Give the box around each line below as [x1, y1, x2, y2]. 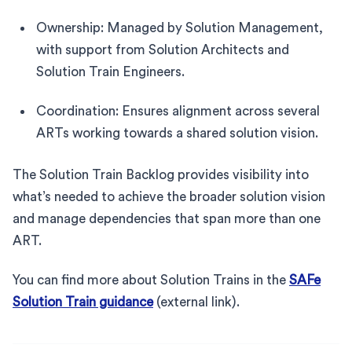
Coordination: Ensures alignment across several [36, 104, 320, 118]
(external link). [153, 295, 240, 309]
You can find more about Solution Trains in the [13, 273, 289, 287]
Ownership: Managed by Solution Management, [36, 20, 323, 35]
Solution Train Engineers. [36, 64, 185, 79]
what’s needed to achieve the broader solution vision [13, 189, 325, 203]
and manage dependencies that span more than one [13, 211, 321, 225]
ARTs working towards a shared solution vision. [36, 126, 318, 140]
